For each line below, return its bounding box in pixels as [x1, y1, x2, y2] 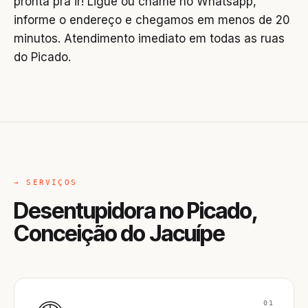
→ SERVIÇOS [14, 178, 77, 187]
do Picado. [14, 50, 71, 64]
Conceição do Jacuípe [14, 220, 225, 247]
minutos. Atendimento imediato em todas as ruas [14, 32, 285, 45]
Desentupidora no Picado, [14, 197, 257, 224]
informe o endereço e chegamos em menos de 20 [14, 13, 290, 27]
